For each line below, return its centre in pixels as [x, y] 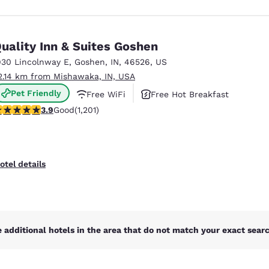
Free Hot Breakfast [190, 94]
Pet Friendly [36, 93]
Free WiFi [106, 94]
